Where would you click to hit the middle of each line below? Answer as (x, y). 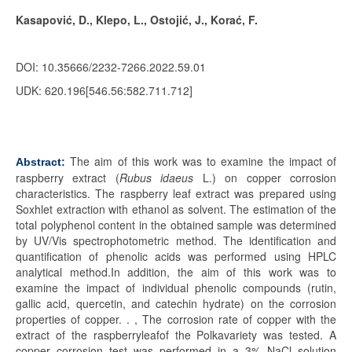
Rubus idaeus (161, 178)
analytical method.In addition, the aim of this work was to (176, 272)
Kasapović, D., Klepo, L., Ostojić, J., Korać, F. (137, 20)
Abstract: (40, 162)
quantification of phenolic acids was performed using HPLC (176, 256)
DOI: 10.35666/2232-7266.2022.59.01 (111, 67)
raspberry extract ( (68, 178)
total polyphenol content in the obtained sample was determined (176, 225)
